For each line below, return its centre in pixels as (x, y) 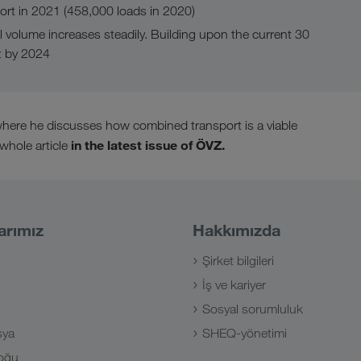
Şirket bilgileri (238, 261)
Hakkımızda (237, 230)
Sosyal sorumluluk (253, 309)
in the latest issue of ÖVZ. (148, 145)
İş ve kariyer (234, 285)
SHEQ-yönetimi (245, 333)
